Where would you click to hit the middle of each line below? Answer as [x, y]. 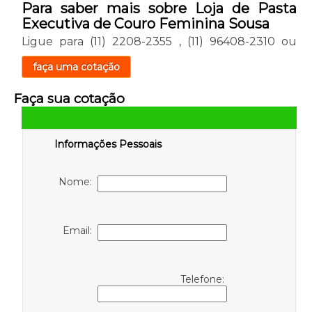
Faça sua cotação [69, 98]
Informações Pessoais [108, 144]
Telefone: [204, 279]
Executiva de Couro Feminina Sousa [145, 23]
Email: [80, 230]
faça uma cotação [76, 67]
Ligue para [56, 41]
